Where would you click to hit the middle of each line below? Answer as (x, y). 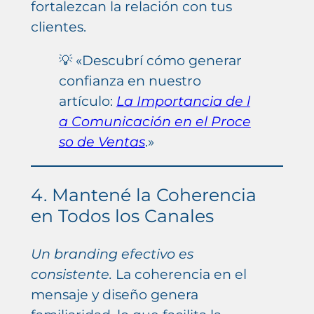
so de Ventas (102, 141)
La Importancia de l (183, 101)
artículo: (87, 101)
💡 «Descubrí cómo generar (150, 60)
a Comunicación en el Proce (155, 121)
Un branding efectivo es (112, 254)
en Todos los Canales (122, 216)
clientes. (58, 26)
